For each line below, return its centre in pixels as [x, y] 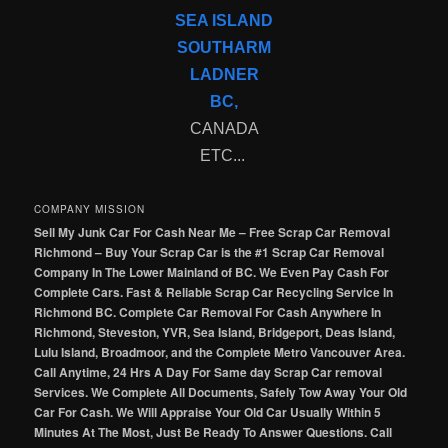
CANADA [224, 129]
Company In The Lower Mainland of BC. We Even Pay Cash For [212, 271]
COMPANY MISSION [90, 208]
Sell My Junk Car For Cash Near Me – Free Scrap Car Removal [212, 231]
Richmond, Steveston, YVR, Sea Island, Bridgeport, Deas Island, [215, 331]
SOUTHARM [224, 48]
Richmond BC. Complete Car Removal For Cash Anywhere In [208, 311]
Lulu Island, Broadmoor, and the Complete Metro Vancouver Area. [220, 351]
